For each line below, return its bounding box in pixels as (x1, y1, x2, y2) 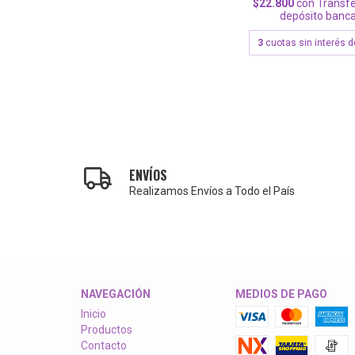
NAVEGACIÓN (81, 287, 151, 300)
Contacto (81, 338, 127, 352)
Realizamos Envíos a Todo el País (129, 184, 296, 197)
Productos (81, 323, 132, 336)
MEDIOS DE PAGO (235, 287, 327, 300)
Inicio (81, 307, 106, 320)
